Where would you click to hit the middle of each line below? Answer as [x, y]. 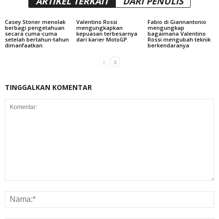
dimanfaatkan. [24, 45]
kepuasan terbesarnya [107, 33]
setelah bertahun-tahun [37, 39]
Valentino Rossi [97, 22]
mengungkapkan [99, 28]
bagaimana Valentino [176, 33]
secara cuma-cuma [31, 33]
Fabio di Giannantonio [177, 22]
